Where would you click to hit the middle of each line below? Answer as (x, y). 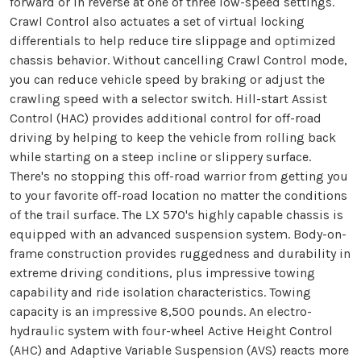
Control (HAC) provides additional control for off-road (166, 118)
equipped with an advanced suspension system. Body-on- (178, 234)
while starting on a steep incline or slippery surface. (160, 156)
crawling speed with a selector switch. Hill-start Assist (168, 98)
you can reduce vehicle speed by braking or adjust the (167, 79)
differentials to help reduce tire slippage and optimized (173, 40)
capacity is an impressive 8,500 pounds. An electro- (161, 311)
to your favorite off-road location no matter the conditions (178, 195)
